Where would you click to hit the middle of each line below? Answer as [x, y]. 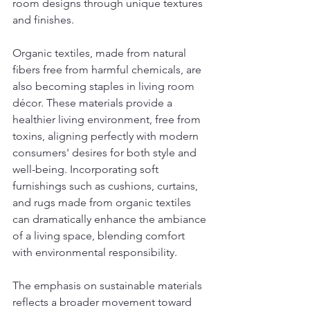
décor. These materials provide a [94, 103]
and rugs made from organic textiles [103, 203]
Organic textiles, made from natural [101, 53]
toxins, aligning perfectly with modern [107, 136]
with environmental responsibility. [95, 253]
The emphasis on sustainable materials [109, 286]
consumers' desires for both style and [106, 153]
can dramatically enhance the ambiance [111, 219]
